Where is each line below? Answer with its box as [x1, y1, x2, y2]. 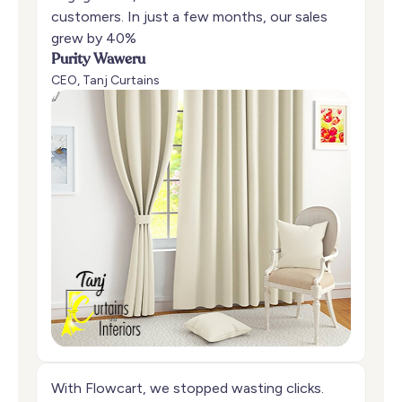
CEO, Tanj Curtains [51, 73, 160, 89]
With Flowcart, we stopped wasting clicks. [51, 380, 324, 398]
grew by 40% [51, 30, 136, 48]
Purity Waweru [51, 53, 145, 68]
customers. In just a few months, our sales [51, 8, 328, 26]
